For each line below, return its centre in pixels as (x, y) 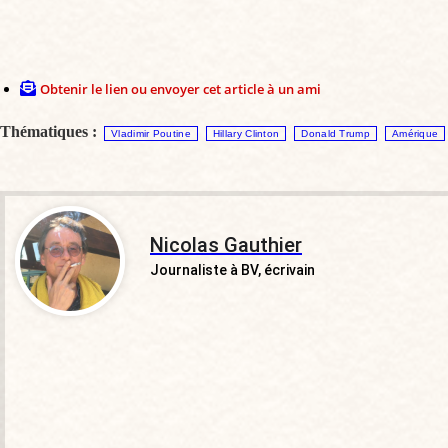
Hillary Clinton (246, 134)
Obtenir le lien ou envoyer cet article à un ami (180, 89)
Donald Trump (335, 134)
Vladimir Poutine (151, 134)
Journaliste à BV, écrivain (232, 270)
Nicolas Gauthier (226, 245)
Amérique (415, 134)
